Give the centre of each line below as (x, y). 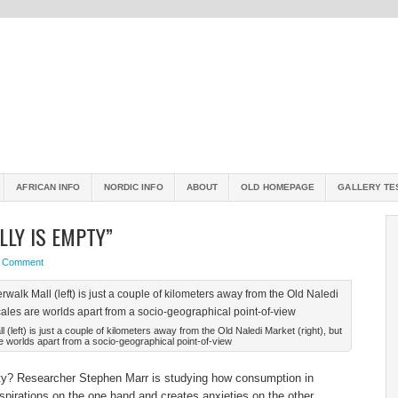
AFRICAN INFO (48, 187)
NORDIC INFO (133, 187)
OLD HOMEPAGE (278, 187)
